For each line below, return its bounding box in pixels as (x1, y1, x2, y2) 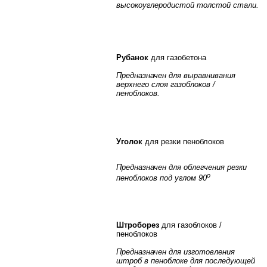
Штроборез (116, 220, 159, 229)
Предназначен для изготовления (116, 247, 235, 256)
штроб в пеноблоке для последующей (116, 256, 255, 265)
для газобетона (148, 52, 206, 62)
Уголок (116, 136, 142, 146)
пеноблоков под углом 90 (116, 173, 207, 183)
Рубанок (116, 52, 148, 62)
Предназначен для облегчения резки (116, 162, 247, 172)
